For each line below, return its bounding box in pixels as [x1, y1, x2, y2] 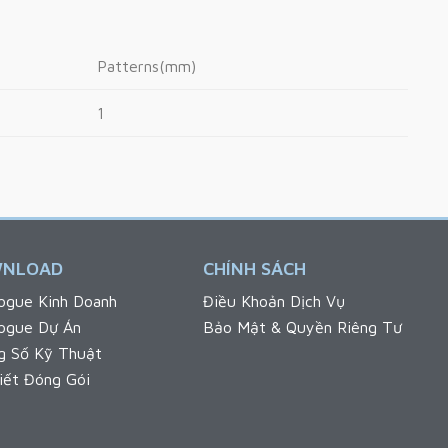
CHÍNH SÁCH [202, 258, 306, 280]
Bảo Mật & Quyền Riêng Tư [202, 318, 402, 337]
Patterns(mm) [97, 56, 196, 75]
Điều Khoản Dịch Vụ [202, 292, 345, 311]
